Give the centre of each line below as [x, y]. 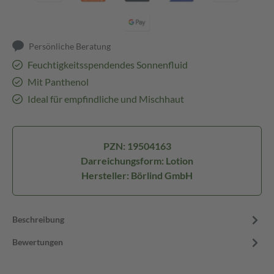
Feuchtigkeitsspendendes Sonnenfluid [107, 65]
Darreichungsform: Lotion [137, 161]
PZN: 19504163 [137, 146]
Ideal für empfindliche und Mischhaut [106, 99]
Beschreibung [38, 219]
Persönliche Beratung [70, 46]
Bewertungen [38, 242]
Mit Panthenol [58, 82]
